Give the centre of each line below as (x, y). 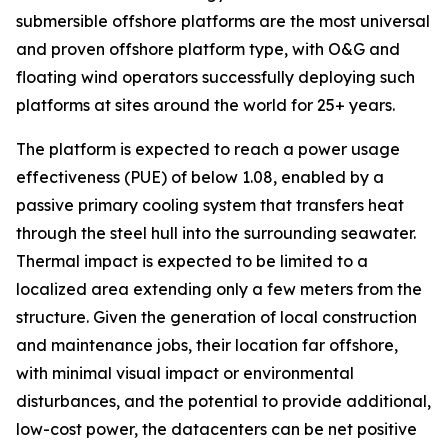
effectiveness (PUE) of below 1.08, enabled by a (200, 177)
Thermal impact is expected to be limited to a (192, 261)
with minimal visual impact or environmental (185, 373)
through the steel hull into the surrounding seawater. (216, 233)
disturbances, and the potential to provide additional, (223, 401)
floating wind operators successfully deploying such (215, 77)
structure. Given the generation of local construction (216, 317)
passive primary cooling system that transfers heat (210, 205)
